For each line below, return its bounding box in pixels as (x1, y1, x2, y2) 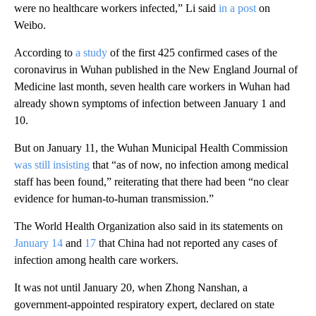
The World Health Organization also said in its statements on (14, 220, 283, 233)
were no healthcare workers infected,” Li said (14, 2, 219, 15)
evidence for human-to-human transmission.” (14, 193, 214, 205)
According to (14, 47, 75, 59)
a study (75, 47, 107, 59)
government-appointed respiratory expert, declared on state (14, 298, 274, 311)
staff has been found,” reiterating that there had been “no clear (14, 176, 288, 188)
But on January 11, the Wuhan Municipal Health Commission (14, 142, 288, 154)
